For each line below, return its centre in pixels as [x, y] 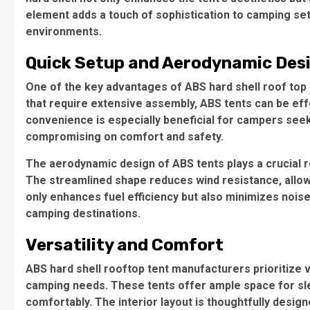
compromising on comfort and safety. [125, 137]
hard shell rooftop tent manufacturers [150, 269]
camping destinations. [83, 213]
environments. [64, 31]
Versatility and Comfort [125, 245]
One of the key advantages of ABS [117, 87]
